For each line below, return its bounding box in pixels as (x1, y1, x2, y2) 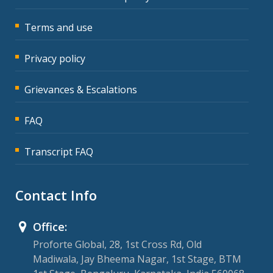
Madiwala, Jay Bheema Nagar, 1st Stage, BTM (33, 252, 241, 266)
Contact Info (15, 185, 97, 204)
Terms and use (24, 20, 93, 34)
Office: (33, 219, 67, 234)
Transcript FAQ (24, 144, 93, 158)
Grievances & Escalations (24, 82, 137, 96)
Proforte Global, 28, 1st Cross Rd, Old (33, 237, 202, 251)
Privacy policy (24, 51, 85, 65)
